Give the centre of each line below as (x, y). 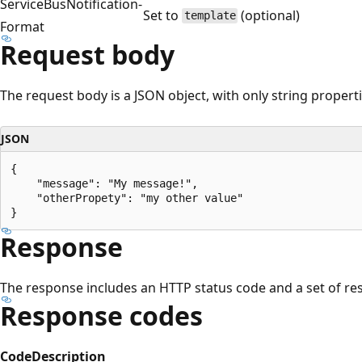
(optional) (269, 15)
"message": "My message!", (104, 183)
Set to (162, 15)
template (210, 16)
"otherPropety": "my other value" (127, 198)
